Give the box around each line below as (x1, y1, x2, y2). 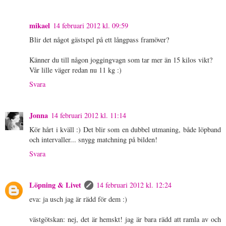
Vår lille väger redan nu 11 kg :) (29, 65, 122, 75)
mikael (29, 20, 50, 31)
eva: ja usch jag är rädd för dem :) (29, 194, 127, 204)
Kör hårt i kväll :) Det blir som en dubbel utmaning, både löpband (29, 124, 221, 134)
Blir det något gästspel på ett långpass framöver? (29, 34, 169, 44)
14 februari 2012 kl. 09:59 (53, 20, 128, 30)
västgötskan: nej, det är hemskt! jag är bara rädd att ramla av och (29, 214, 221, 224)
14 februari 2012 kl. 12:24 (96, 180, 172, 190)
